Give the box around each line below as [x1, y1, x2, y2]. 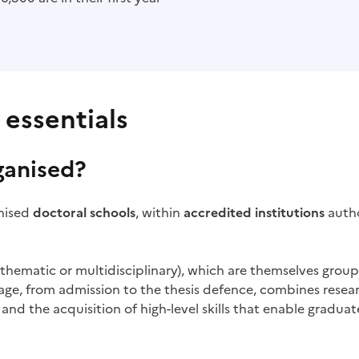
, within [135, 203, 184, 222]
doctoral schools [33, 203, 135, 222]
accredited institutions [184, 203, 325, 222]
